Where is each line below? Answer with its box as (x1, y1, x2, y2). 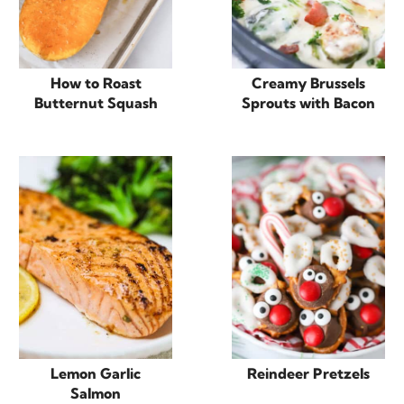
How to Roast (50, 73, 142, 92)
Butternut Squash (33, 93, 158, 112)
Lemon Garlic (50, 364, 141, 383)
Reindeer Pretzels (247, 364, 370, 383)
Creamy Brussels (252, 73, 365, 92)
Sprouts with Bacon (242, 93, 375, 112)
